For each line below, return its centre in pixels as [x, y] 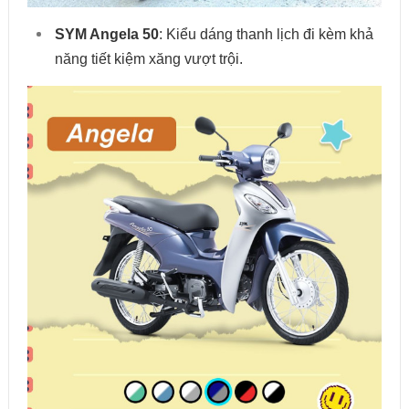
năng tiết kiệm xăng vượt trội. [148, 59]
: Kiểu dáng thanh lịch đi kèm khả [266, 35]
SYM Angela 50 [106, 35]
